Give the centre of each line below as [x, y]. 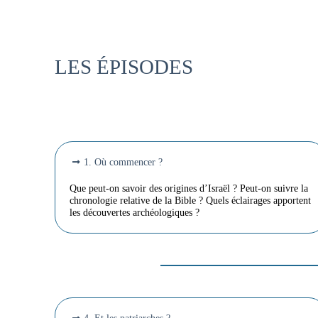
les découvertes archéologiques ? [135, 213]
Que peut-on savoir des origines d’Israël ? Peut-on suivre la [189, 188]
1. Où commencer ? [124, 162]
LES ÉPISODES [124, 67]
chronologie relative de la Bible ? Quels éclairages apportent [191, 201]
